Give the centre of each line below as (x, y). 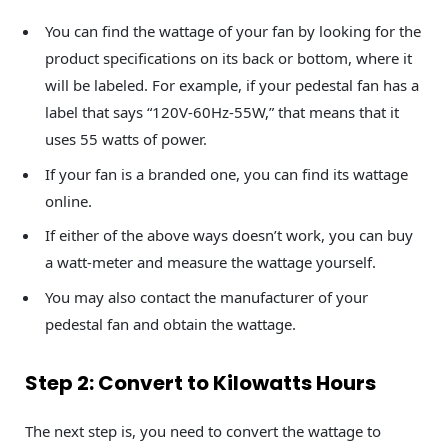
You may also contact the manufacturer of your (206, 296)
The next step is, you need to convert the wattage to (203, 430)
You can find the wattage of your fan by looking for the (233, 31)
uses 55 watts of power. (126, 139)
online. (68, 200)
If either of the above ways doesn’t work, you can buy (229, 235)
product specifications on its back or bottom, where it (228, 58)
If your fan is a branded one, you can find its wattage (226, 173)
